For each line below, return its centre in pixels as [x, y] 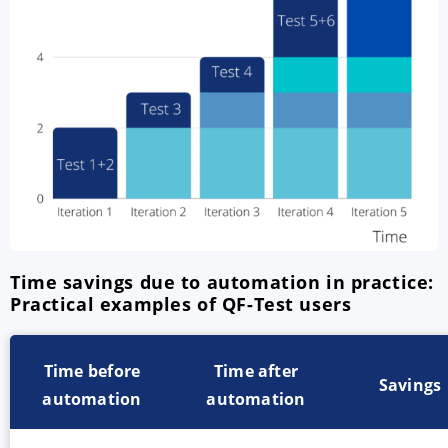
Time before [92, 370]
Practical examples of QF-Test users [181, 303]
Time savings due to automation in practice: [222, 281]
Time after [256, 370]
